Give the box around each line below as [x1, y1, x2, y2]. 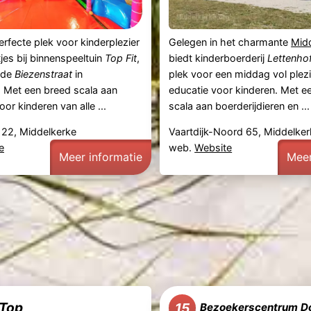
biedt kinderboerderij [169, 51, 268, 64]
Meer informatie [58, 149, 142, 164]
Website [194, 141, 233, 153]
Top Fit [104, 51, 137, 64]
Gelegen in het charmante [169, 35, 292, 48]
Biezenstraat [14, 67, 72, 80]
